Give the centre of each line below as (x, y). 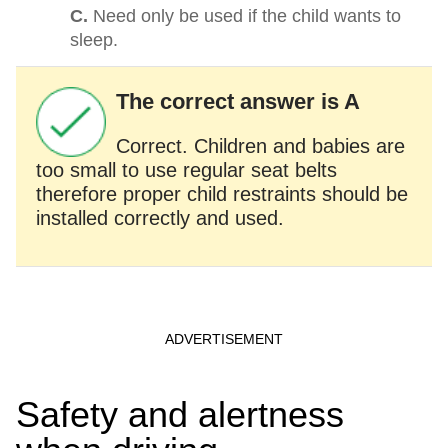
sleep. (94, 40)
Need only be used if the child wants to (247, 16)
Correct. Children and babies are (261, 146)
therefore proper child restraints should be (222, 194)
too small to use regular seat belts (187, 170)
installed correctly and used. (160, 218)
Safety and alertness (180, 414)
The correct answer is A (238, 101)
